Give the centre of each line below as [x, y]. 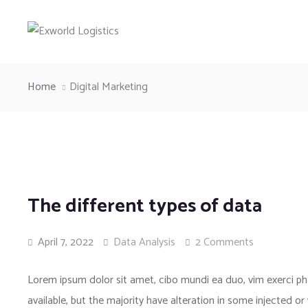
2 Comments [224, 242]
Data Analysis [144, 242]
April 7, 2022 [64, 242]
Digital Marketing [109, 87]
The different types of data [145, 206]
